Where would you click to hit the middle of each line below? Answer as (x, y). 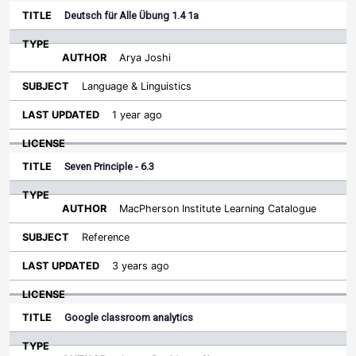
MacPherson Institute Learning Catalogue (218, 209)
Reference (106, 237)
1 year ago (137, 115)
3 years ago (141, 266)
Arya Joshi (145, 58)
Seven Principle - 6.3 (109, 166)
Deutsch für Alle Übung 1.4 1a (132, 15)
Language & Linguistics (137, 86)
